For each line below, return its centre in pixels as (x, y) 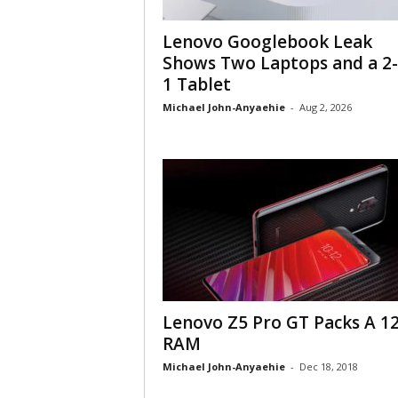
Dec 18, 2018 (328, 366)
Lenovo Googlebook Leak (267, 42)
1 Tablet (196, 84)
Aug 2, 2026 (325, 107)
